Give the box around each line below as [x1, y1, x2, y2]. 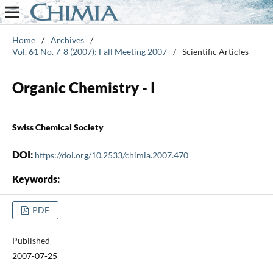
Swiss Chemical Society [12, 121, 104, 132]
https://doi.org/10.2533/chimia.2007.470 [34, 149, 188, 160]
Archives [50, 34, 84, 45]
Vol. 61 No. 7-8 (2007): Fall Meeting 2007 [12, 46, 167, 57]
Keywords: [12, 172, 60, 185]
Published [12, 235, 50, 246]
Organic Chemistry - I [12, 78, 155, 96]
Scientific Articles [182, 46, 249, 57]
